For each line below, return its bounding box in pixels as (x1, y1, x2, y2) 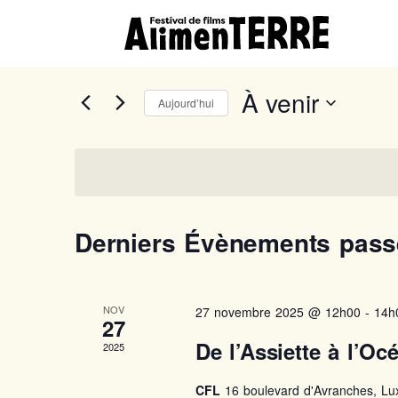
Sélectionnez (241, 121, 330, 140)
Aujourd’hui (158, 94, 214, 110)
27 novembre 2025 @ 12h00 (195, 303, 361, 321)
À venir (242, 84, 319, 120)
